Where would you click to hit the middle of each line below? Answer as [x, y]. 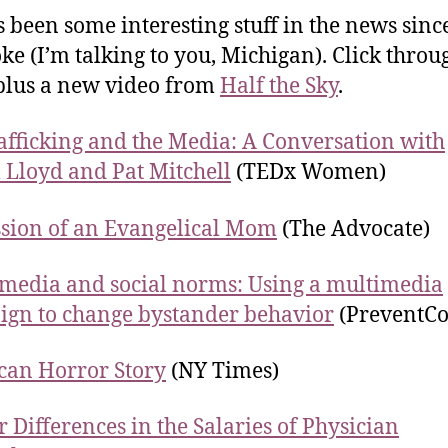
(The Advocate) [353, 229]
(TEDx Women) [308, 173]
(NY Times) [222, 371]
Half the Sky [279, 86]
